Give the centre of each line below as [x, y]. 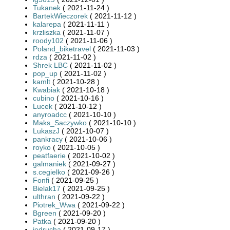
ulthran [44, 196]
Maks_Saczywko [60, 122]
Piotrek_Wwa [54, 205]
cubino [44, 98]
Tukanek [47, 7]
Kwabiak [46, 90]
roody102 [48, 40]
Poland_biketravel [62, 49]
